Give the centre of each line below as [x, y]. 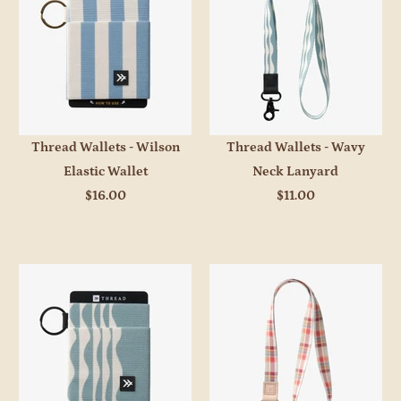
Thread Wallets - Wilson [105, 148]
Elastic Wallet [105, 172]
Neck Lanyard [296, 172]
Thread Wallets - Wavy [295, 148]
